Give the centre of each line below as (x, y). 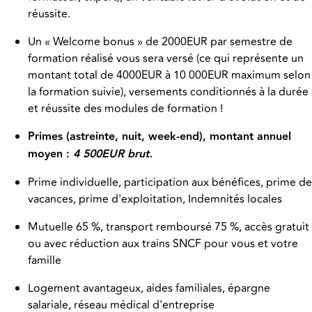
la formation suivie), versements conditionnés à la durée (168, 92)
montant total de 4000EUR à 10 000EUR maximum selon (169, 76)
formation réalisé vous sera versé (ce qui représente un (166, 59)
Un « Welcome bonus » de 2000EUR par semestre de (160, 42)
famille (45, 261)
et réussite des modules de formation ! (125, 109)
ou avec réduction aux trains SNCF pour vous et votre (163, 244)
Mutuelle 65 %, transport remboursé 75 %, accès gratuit (169, 227)
